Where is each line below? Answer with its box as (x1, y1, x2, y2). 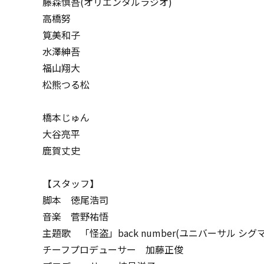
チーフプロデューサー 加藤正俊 (42, 242, 183, 256)
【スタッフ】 (42, 176, 99, 190)
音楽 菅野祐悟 (42, 209, 108, 223)
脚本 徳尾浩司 (42, 193, 108, 207)
